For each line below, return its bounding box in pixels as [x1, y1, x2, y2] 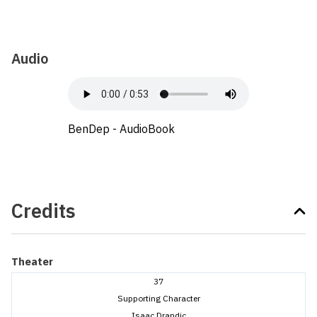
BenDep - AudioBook [68, 122, 175, 137]
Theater [11, 255, 53, 269]
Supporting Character [117, 293, 200, 304]
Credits [11, 198, 76, 224]
